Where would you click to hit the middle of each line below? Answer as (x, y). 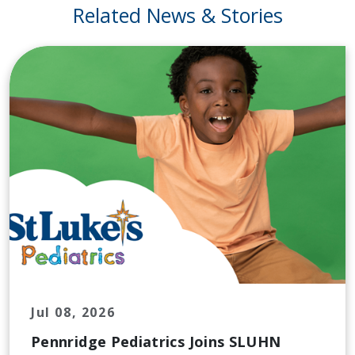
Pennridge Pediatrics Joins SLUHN (156, 342)
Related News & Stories (177, 15)
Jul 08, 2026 (73, 313)
